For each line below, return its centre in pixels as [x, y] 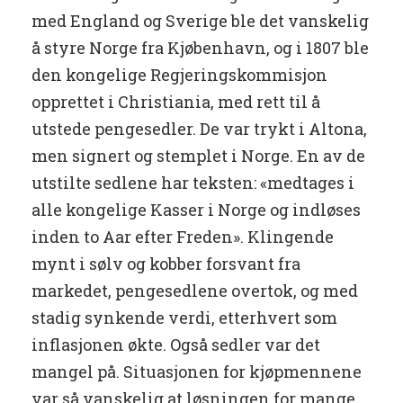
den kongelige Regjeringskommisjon [179, 75]
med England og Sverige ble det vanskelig [200, 21]
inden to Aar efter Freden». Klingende [183, 237]
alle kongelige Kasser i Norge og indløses [196, 210]
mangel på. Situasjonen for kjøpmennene [197, 372]
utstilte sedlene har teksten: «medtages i [193, 183]
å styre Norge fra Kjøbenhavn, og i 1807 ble [200, 48]
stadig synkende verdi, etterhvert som [184, 318]
